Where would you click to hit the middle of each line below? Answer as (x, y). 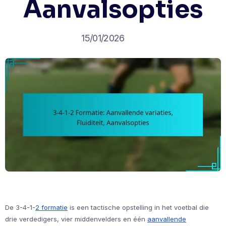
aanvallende (167, 219)
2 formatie (51, 207)
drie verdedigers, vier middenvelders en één (76, 219)
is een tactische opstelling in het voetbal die (138, 207)
